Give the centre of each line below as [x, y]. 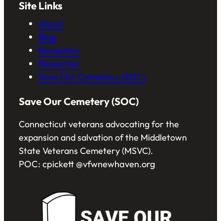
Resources [59, 63]
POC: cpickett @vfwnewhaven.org [87, 164]
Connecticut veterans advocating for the [99, 124]
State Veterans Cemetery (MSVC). [86, 150]
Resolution [59, 50]
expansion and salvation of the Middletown [103, 137]
